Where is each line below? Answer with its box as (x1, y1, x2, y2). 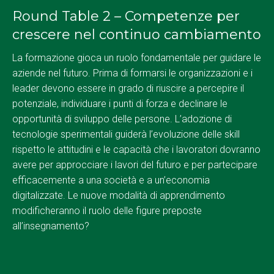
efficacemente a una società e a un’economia (12, 174, 210, 187)
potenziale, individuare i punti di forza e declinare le (12, 98, 228, 110)
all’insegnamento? (12, 220, 89, 232)
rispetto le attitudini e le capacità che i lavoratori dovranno (12, 144, 261, 156)
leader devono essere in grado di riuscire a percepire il (12, 83, 244, 95)
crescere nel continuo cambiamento (12, 26, 261, 43)
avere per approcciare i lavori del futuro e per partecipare (12, 159, 257, 171)
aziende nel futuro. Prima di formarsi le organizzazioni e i (12, 67, 253, 80)
